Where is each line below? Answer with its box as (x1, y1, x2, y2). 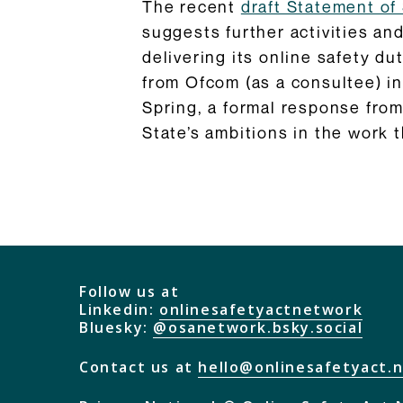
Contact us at (79, 357, 199, 378)
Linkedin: (79, 300, 159, 320)
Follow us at (79, 282, 180, 302)
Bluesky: (79, 318, 154, 338)
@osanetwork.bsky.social (153, 318, 363, 338)
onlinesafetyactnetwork (159, 300, 363, 320)
